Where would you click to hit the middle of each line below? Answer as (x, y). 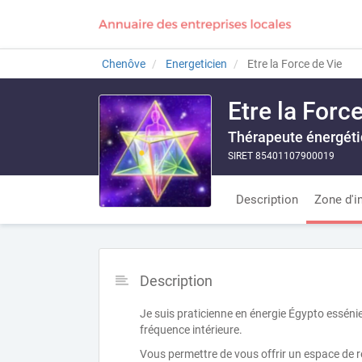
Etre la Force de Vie (293, 64)
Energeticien (196, 64)
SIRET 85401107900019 (281, 156)
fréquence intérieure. (191, 330)
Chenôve (124, 64)
